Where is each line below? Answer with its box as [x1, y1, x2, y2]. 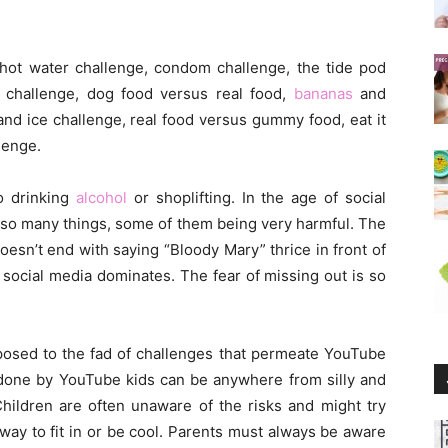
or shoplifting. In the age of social [126, 188, 386, 207]
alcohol [75, 188, 127, 207]
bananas [293, 84, 353, 103]
